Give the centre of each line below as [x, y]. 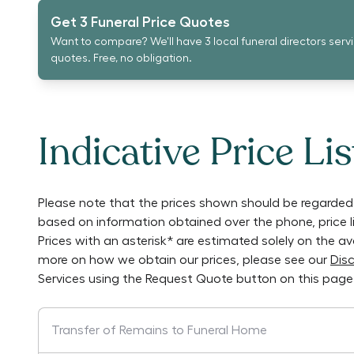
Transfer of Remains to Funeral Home [159, 330]
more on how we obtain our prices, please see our [183, 260]
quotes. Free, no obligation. [121, 58]
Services [62, 279]
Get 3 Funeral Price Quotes [140, 22]
